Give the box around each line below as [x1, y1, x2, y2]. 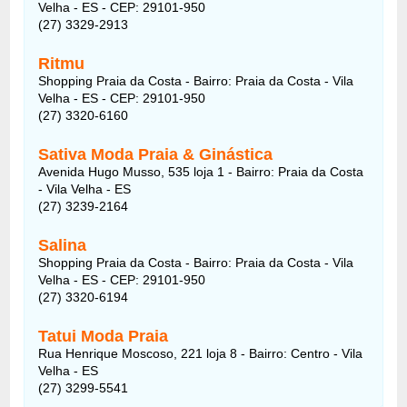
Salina [38, 235, 87, 254]
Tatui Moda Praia [38, 326, 169, 345]
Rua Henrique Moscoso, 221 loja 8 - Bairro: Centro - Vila [38, 345, 363, 361]
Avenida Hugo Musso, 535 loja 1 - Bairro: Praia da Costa [38, 164, 364, 179]
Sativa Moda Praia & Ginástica [38, 144, 273, 164]
